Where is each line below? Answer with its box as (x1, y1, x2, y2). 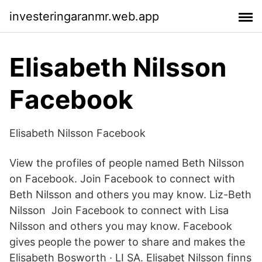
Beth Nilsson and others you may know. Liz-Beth (9, 188, 251, 201)
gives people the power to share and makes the (9, 236, 245, 248)
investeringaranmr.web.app (9, 9, 159, 23)
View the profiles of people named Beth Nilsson (9, 157, 244, 169)
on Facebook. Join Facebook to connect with (9, 173, 235, 185)
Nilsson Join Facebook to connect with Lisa (9, 204, 229, 216)
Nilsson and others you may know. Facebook (9, 220, 232, 232)
